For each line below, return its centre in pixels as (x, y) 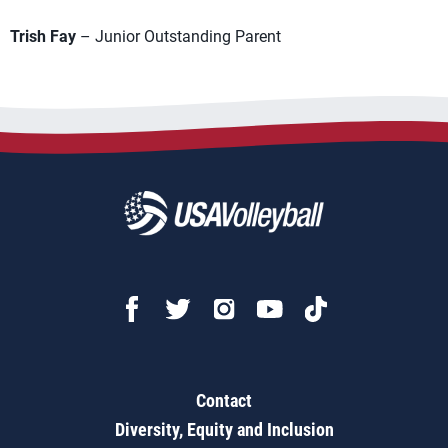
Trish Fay (43, 36)
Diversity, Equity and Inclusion (224, 429)
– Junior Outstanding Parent (178, 36)
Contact (224, 400)
